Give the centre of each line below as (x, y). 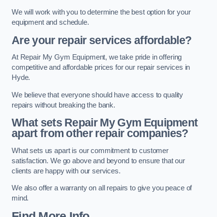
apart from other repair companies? (100, 133)
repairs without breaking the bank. (64, 105)
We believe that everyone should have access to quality (98, 95)
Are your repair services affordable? (102, 40)
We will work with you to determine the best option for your (101, 12)
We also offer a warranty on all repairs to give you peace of (102, 188)
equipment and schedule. (50, 23)
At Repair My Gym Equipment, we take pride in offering (97, 57)
